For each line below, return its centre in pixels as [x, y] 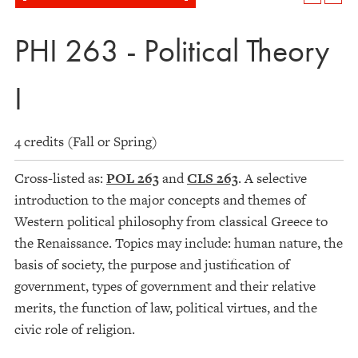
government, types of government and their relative [165, 286]
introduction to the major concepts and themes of [160, 200]
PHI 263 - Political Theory [172, 51]
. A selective [272, 178]
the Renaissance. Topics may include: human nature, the [179, 243]
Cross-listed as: [60, 178]
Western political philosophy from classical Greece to [171, 221]
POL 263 [133, 178]
